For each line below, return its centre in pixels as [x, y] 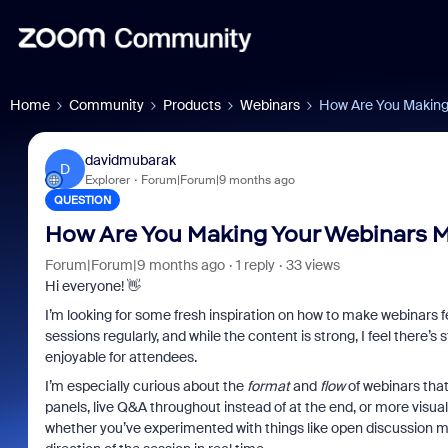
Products [192, 105]
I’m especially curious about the [145, 386]
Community [106, 105]
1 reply [255, 265]
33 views [312, 265]
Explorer [107, 179]
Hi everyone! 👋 [92, 286]
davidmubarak [130, 159]
